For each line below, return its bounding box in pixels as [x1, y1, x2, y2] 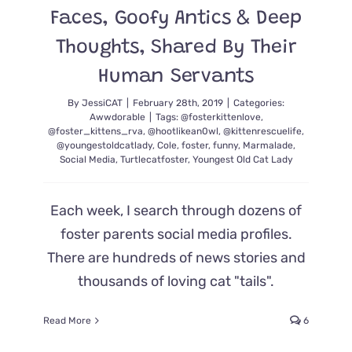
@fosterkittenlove [180, 112, 261, 123]
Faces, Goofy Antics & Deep [50, 9, 302, 30]
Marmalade [243, 140, 293, 152]
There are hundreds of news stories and [46, 249, 306, 267]
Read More [43, 315, 91, 327]
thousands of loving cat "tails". [78, 273, 274, 291]
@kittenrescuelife [223, 126, 302, 137]
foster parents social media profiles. [60, 225, 292, 244]
